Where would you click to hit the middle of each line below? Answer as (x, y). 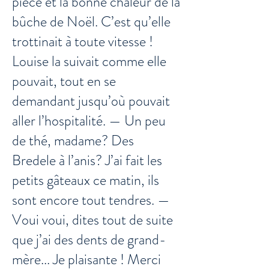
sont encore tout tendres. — (91, 200)
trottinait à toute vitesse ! (83, 41)
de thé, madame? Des (73, 141)
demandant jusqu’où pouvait (91, 101)
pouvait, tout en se (64, 81)
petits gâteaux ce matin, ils (86, 180)
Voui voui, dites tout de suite (92, 220)
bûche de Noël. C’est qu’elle (91, 22)
